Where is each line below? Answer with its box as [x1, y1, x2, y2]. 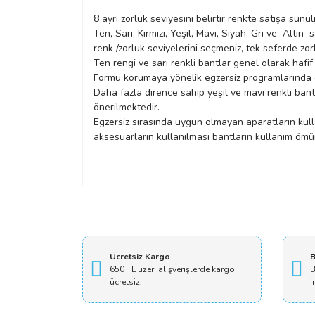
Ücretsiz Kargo [110, 251, 170, 262]
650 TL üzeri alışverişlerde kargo [110, 264, 235, 275]
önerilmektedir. [94, 101, 160, 114]
